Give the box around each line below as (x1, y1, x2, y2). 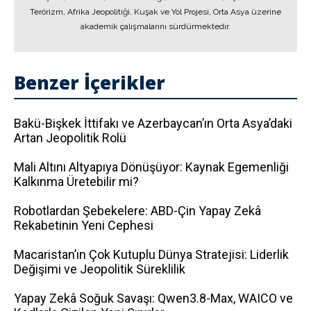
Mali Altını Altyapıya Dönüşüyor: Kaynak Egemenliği (14, 160, 289, 174)
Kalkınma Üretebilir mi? (14, 174, 139, 189)
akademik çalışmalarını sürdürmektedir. (81, 22, 230, 31)
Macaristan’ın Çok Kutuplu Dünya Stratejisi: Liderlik (14, 247, 289, 262)
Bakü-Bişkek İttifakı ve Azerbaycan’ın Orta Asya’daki (14, 116, 292, 131)
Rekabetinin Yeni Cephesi (14, 218, 153, 233)
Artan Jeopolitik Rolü (14, 131, 126, 145)
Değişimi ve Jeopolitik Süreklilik (14, 262, 185, 276)
